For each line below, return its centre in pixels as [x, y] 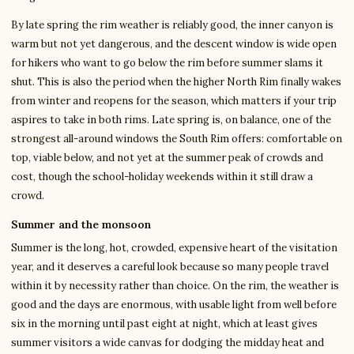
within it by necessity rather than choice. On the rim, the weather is [175, 286]
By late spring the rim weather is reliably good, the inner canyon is [172, 25]
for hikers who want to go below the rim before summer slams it [167, 63]
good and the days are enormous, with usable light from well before [174, 305]
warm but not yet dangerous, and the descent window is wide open [174, 44]
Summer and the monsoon [81, 225]
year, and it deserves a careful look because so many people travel [170, 267]
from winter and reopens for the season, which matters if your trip [174, 101]
